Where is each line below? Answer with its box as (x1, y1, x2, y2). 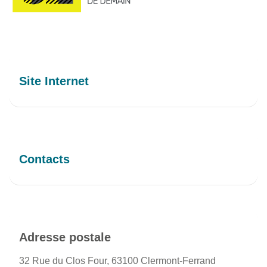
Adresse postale (19, 230, 111, 244)
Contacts (19, 152, 70, 166)
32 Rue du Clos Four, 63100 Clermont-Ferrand (19, 255, 216, 266)
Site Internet (19, 74, 89, 88)
